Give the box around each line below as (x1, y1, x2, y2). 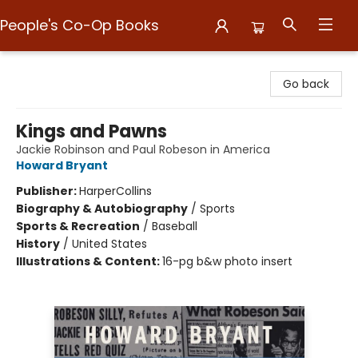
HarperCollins (79, 183, 152, 199)
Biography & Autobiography (16, 201, 188, 217)
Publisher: (16, 183, 79, 199)
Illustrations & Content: (16, 253, 162, 269)
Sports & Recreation (16, 218, 140, 234)
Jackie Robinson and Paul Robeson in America (16, 141, 270, 157)
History (16, 236, 60, 252)
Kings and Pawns (16, 119, 167, 144)
